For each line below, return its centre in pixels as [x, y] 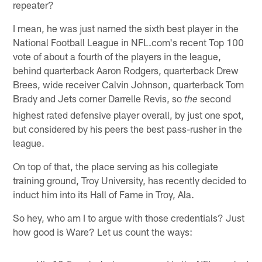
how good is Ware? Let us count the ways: [103, 231]
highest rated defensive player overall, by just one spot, [129, 114]
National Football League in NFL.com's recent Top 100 [129, 42]
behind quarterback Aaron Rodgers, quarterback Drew [126, 70]
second [215, 98]
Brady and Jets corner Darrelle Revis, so [99, 98]
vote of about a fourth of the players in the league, [117, 56]
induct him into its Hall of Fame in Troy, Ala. [104, 194]
